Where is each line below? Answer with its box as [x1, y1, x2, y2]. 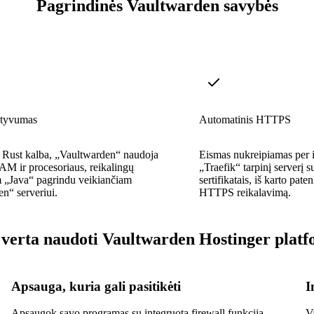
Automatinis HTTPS [199, 113, 291, 125]
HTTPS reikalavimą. [199, 186, 291, 198]
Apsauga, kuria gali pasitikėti [11, 278, 181, 294]
